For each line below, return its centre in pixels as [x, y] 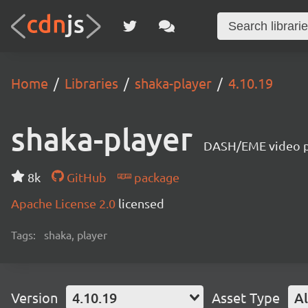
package [155, 177]
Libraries [91, 83]
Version [34, 297]
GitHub [85, 177]
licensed [141, 203]
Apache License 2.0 [65, 203]
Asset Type [246, 297]
